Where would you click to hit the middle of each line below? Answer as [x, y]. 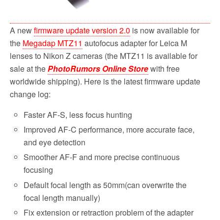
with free [164, 69]
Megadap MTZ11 [53, 43]
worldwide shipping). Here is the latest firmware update [105, 82]
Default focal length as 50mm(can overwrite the [105, 185]
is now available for [165, 30]
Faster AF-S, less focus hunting [78, 115]
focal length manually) [62, 197]
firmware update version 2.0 [82, 30]
